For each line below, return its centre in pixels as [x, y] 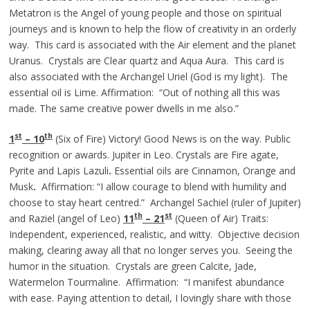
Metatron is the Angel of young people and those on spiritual [145, 12]
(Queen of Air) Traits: [221, 218]
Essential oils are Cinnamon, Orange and [204, 170]
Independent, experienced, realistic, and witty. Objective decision [154, 234]
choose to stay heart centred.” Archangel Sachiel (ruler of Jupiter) [155, 202]
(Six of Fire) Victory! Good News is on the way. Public [171, 138]
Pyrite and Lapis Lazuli [58, 170]
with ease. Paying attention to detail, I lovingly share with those [150, 298]
